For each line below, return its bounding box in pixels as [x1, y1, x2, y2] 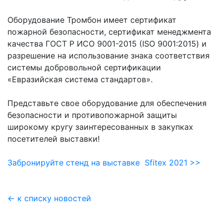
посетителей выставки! [7, 133, 100, 144]
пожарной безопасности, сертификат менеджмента [7, 26, 211, 37]
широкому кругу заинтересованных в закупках [7, 121, 193, 132]
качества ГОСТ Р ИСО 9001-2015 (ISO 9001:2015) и [7, 38, 207, 49]
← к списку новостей [7, 193, 91, 203]
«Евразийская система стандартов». [7, 74, 155, 84]
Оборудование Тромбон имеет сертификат [7, 14, 176, 25]
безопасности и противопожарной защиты [7, 110, 177, 120]
